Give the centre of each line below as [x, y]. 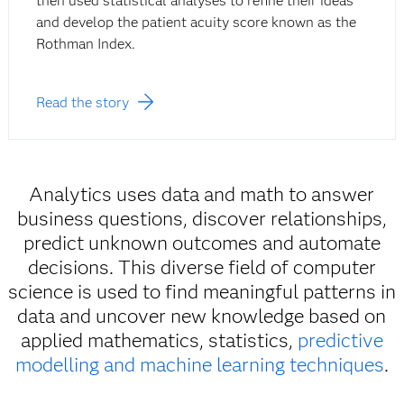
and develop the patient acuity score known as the [196, 23]
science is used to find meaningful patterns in [202, 292]
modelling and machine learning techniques [199, 365]
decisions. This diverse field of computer [202, 268]
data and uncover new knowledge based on [202, 317]
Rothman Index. [85, 44]
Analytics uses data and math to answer [202, 195]
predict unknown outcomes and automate [202, 243]
